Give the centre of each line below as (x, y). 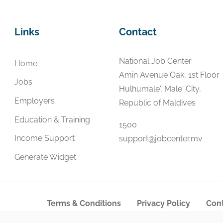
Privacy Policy (163, 203)
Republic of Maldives (157, 103)
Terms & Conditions (84, 203)
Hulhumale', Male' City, (160, 89)
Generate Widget (45, 157)
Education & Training (52, 119)
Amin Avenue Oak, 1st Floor (169, 75)
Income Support (45, 138)
